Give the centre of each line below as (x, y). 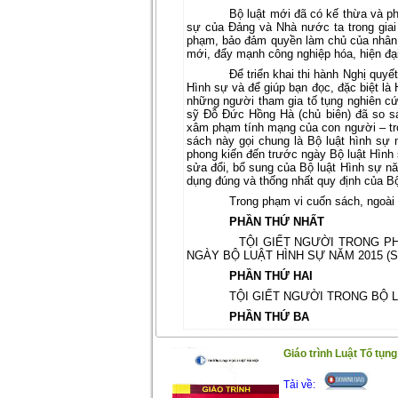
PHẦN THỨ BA (269, 317)
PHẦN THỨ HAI (271, 276)
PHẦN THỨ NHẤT (277, 222)
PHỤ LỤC (255, 358)
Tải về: (299, 385)
